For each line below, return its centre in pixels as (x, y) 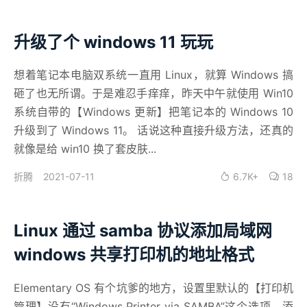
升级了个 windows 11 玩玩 (113, 42)
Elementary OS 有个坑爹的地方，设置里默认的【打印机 (153, 288)
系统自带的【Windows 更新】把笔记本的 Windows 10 (153, 112)
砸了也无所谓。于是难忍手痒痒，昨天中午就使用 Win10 (153, 94)
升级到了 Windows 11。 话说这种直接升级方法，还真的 (153, 131)
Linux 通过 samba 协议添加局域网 (143, 231)
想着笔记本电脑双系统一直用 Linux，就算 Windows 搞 (153, 75)
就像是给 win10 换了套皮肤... (85, 149)
